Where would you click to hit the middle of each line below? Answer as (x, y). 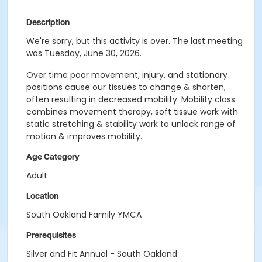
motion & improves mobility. (84, 136)
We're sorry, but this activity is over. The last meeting (135, 41)
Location (42, 196)
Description (48, 22)
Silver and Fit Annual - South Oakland (102, 254)
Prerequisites (51, 235)
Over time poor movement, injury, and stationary (127, 75)
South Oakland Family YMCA (84, 215)
